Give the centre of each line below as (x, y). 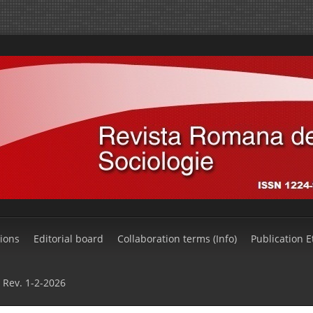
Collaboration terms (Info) (177, 239)
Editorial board (68, 239)
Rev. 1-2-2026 (34, 283)
